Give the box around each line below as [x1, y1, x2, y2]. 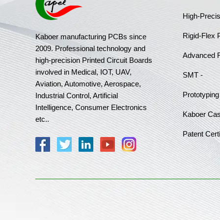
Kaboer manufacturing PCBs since [35, 32, 146, 41]
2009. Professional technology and [35, 44, 145, 53]
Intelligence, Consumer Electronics [35, 103, 147, 111]
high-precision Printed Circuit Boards [35, 55, 152, 64]
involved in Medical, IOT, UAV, [35, 67, 132, 76]
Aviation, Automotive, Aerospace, [35, 79, 141, 88]
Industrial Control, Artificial [35, 91, 118, 100]
